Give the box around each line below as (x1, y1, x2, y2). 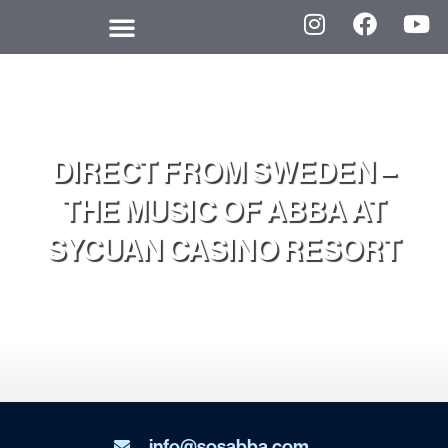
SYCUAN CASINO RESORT (47, 230, 401, 268)
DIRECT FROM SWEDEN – (52, 152, 396, 190)
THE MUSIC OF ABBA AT (62, 191, 386, 229)
